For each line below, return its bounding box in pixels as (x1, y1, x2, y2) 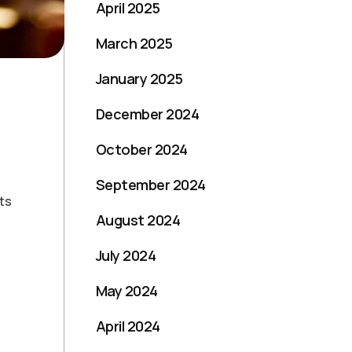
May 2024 (96, 280, 158, 300)
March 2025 (96, 33, 173, 53)
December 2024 (96, 104, 199, 123)
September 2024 (96, 174, 206, 194)
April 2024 (96, 316, 160, 335)
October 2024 (96, 139, 188, 159)
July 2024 (96, 245, 156, 265)
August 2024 (96, 210, 181, 229)
